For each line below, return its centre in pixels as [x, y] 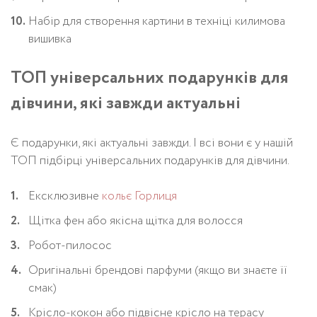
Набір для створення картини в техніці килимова [157, 21]
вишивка [50, 39]
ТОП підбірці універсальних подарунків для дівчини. [150, 161]
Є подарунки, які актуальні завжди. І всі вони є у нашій [152, 143]
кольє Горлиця [139, 196]
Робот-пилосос [70, 246]
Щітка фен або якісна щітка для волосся [136, 221]
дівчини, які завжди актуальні [126, 103]
